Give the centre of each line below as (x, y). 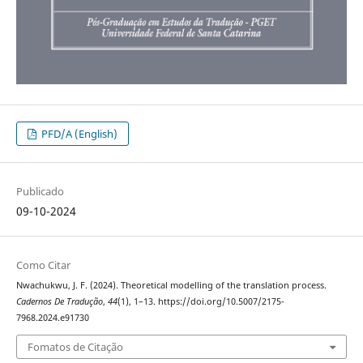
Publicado (40, 192)
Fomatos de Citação (75, 346)
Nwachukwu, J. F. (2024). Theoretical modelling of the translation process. (171, 286)
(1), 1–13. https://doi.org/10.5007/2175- (201, 302)
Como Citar (43, 265)
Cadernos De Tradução (59, 302)
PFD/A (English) (79, 134)
